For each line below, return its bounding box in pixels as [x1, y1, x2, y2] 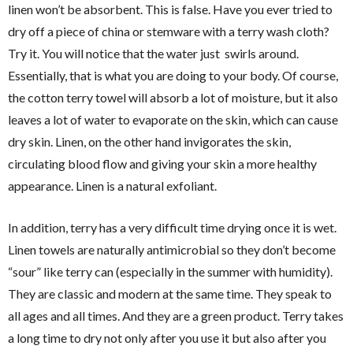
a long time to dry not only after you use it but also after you [8, 329, 326, 345]
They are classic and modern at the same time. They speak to [8, 285, 332, 301]
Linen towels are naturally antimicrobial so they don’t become [8, 241, 338, 257]
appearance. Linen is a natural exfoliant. [8, 177, 217, 193]
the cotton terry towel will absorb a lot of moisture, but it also [8, 89, 338, 105]
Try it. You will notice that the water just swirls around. [8, 45, 299, 61]
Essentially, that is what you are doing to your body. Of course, [8, 67, 338, 83]
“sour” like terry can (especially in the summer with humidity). [8, 263, 333, 279]
